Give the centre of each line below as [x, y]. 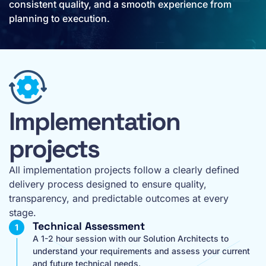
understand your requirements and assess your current [141, 251]
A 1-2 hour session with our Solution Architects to [131, 238]
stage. [23, 213]
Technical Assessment [89, 226]
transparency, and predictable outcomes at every [119, 198]
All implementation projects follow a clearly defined [124, 170]
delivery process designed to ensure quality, [108, 184]
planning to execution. [59, 18]
